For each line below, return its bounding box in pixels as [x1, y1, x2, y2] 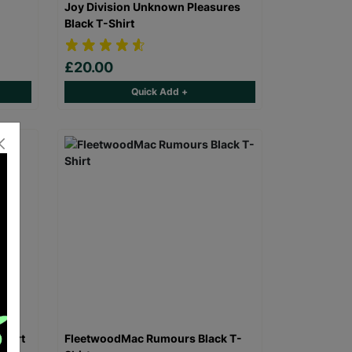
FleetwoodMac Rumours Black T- [64, 332, 242, 346]
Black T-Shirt [64, 16, 134, 30]
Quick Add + [131, 86, 189, 98]
